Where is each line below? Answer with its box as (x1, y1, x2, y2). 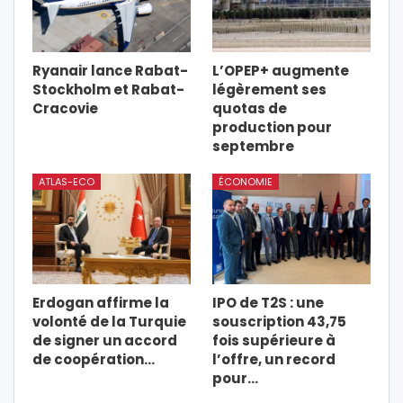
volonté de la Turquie (32, 311, 186, 331)
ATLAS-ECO (39, 174, 94, 189)
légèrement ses (212, 79, 327, 99)
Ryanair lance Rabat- (32, 60, 188, 80)
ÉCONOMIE (219, 174, 273, 189)
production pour (212, 117, 332, 137)
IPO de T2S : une (212, 292, 324, 312)
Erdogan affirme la (32, 292, 169, 312)
